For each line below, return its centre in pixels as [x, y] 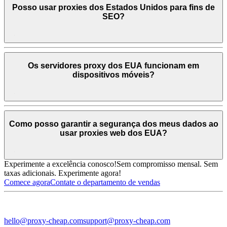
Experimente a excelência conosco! [60, 164]
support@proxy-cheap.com [127, 220]
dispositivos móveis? [113, 75]
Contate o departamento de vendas [105, 182]
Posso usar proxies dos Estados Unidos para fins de [113, 7]
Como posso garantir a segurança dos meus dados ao [113, 124]
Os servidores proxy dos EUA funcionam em [113, 66]
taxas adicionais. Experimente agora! [63, 173]
